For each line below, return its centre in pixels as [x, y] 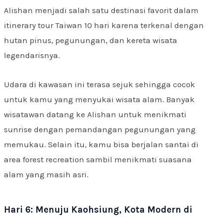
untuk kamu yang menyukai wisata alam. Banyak [99, 100]
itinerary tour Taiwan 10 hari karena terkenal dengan [104, 25]
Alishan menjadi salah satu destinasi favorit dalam [101, 10]
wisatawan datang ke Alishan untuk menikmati [95, 115]
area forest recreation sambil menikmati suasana [98, 160]
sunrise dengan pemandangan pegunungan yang [100, 130]
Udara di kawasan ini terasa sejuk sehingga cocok [100, 85]
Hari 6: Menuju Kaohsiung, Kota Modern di [98, 210]
